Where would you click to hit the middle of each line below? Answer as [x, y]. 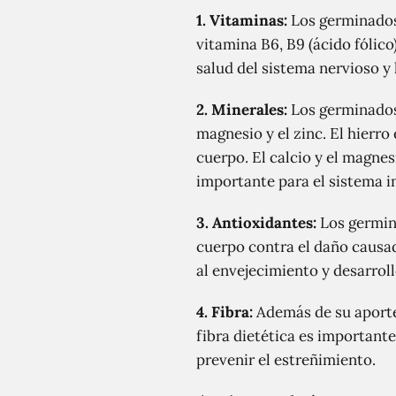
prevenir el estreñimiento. [286, 360]
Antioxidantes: [264, 223]
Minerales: [249, 110]
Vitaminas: [248, 20]
